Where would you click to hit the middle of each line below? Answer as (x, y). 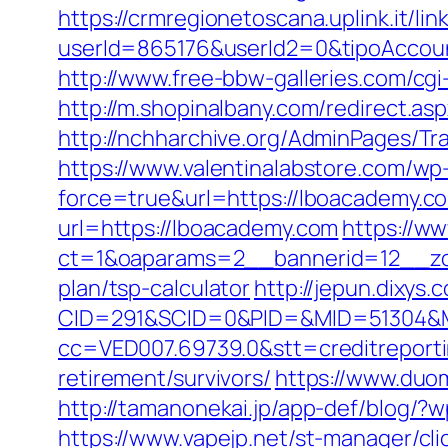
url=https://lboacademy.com (198, 228)
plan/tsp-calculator (154, 288)
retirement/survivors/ (164, 378)
